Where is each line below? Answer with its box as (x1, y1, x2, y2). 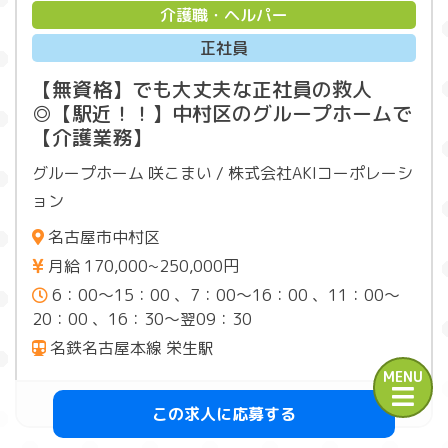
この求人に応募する (151, 403, 296, 425)
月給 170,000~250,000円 (44, 255, 239, 278)
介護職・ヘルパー (160, 4, 288, 27)
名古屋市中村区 (44, 226, 160, 249)
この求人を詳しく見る (243, 393, 403, 416)
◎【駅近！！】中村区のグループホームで (32, 99, 412, 128)
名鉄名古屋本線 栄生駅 (46, 337, 214, 360)
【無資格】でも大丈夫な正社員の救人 (32, 75, 372, 104)
